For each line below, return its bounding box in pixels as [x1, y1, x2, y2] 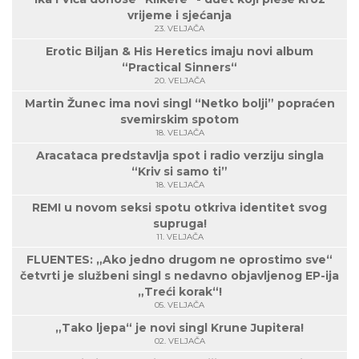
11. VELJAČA [155, 232, 204, 242]
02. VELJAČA [154, 336, 205, 346]
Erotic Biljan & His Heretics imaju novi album [46, 44, 313, 58]
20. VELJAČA [154, 75, 205, 86]
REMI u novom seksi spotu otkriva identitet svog [32, 200, 327, 215]
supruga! [152, 216, 207, 231]
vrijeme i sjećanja [127, 8, 232, 22]
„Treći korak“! [137, 284, 222, 299]
